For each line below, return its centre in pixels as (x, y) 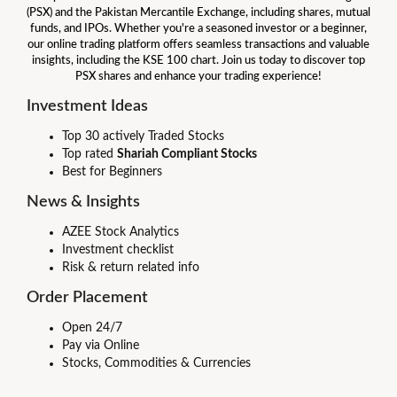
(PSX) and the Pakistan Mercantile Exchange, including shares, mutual (198, 13)
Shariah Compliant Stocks (187, 155)
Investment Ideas (87, 107)
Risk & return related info (131, 268)
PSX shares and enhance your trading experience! (198, 77)
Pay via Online (101, 346)
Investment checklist (118, 250)
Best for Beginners (112, 172)
